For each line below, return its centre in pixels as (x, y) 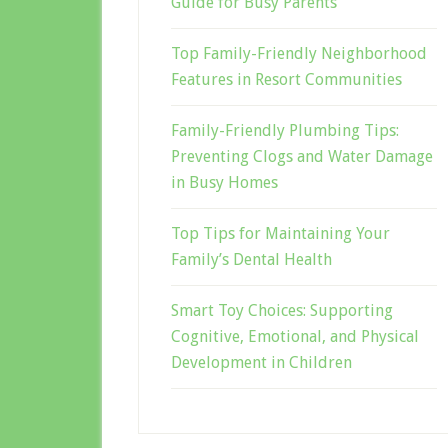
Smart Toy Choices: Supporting (282, 310)
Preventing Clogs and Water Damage (302, 156)
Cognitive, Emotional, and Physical (295, 336)
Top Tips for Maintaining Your (280, 233)
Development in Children (261, 362)
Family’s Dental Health (251, 259)
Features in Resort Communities (286, 79)
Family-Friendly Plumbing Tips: (285, 130)
